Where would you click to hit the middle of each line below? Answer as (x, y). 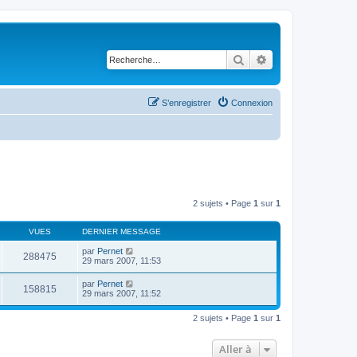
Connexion (252, 102)
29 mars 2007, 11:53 (122, 261)
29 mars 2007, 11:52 (122, 293)
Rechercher (272, 59)
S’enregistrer (186, 102)
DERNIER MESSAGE (122, 231)
